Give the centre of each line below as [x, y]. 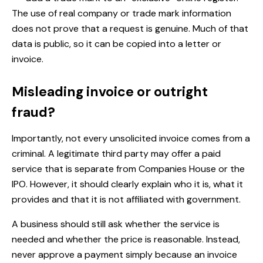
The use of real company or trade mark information [122, 14]
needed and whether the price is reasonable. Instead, [126, 240]
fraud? [33, 112]
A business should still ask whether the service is [116, 224]
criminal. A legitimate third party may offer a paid [116, 154]
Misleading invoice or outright [110, 92]
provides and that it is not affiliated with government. [126, 200]
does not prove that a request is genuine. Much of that [130, 29]
